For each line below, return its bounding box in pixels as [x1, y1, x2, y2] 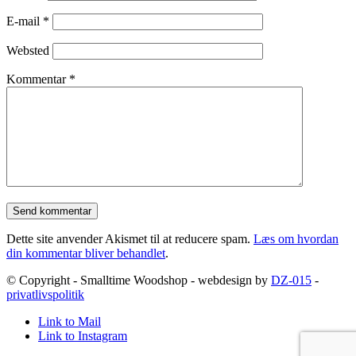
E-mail [6, 14, 43, 29]
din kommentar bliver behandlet [6, 246, 165, 261]
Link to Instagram [38, 329, 127, 343]
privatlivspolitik [6, 288, 84, 302]
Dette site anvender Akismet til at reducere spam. [6, 232, 253, 246]
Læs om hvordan [253, 232, 339, 246]
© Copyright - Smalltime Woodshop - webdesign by [6, 273, 271, 288]
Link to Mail [38, 315, 101, 329]
